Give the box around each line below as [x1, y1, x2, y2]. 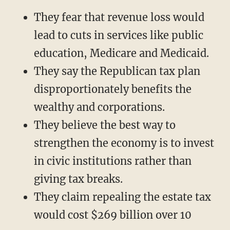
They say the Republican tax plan [33, 64, 200, 78]
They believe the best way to [33, 118, 176, 131]
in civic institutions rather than [33, 154, 191, 167]
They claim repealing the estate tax [33, 190, 211, 203]
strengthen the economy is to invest [33, 136, 214, 149]
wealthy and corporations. [33, 100, 165, 113]
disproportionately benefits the [33, 82, 191, 95]
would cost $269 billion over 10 [33, 208, 191, 221]
